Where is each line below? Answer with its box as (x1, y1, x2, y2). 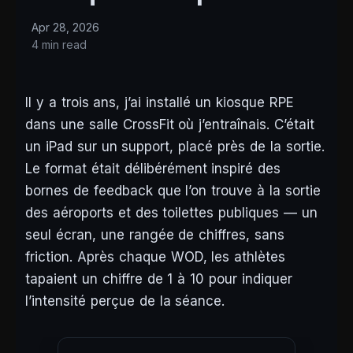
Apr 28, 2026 (32, 20, 99, 35)
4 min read (32, 38, 87, 52)
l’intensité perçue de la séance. (25, 293, 225, 310)
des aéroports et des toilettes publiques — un (25, 205, 318, 221)
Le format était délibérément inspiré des (25, 161, 281, 177)
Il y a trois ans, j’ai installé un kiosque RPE (25, 95, 294, 111)
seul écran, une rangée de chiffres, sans (25, 227, 285, 243)
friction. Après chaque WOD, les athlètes (25, 249, 286, 266)
